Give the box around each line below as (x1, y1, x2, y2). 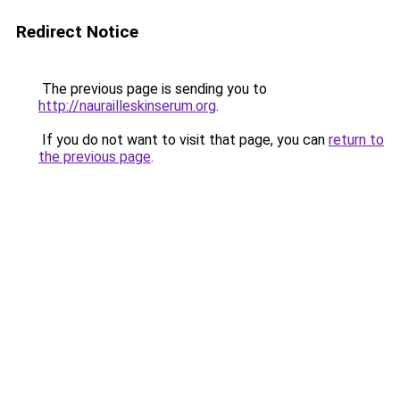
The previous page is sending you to (38, 80, 267, 97)
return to (329, 131, 384, 148)
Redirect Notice (16, 21, 138, 42)
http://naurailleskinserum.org (38, 97, 216, 114)
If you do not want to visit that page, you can (38, 131, 329, 148)
